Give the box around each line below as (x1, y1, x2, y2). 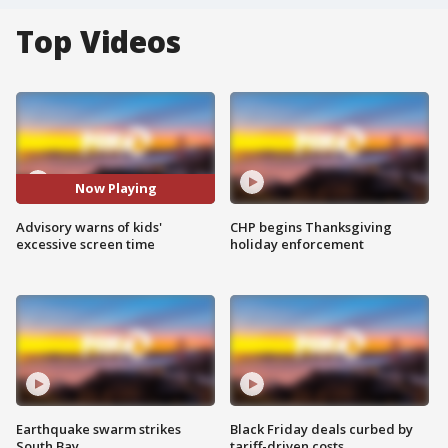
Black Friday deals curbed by (230, 420, 413, 439)
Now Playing (74, 179, 157, 198)
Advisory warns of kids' (16, 217, 162, 236)
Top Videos (16, 21, 181, 62)
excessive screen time (16, 234, 155, 253)
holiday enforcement (230, 234, 364, 253)
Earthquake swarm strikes (16, 420, 181, 439)
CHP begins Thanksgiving (230, 217, 392, 236)
